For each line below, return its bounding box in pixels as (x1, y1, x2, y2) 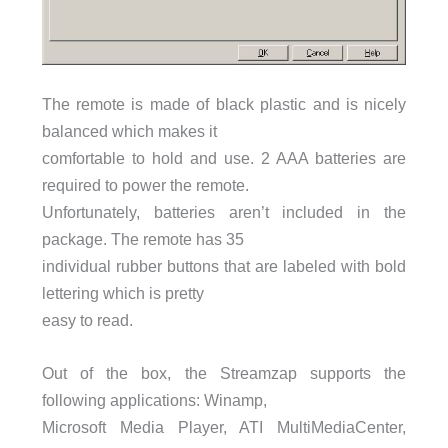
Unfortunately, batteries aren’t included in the (41, 203, 407, 222)
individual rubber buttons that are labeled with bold (41, 257, 407, 276)
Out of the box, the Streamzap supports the (41, 364, 407, 383)
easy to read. (41, 311, 133, 330)
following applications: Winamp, (41, 391, 267, 410)
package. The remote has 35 (41, 230, 244, 249)
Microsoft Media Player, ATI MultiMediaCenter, (41, 418, 407, 437)
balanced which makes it (41, 122, 217, 141)
